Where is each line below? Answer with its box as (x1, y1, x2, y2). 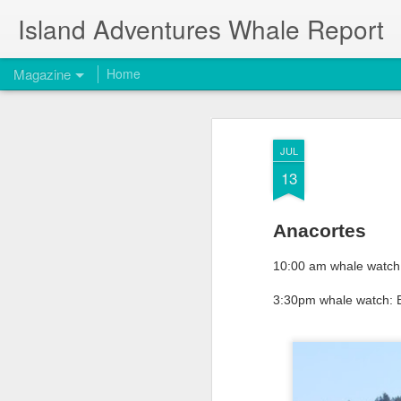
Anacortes (273, 219, 366, 241)
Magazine (13, 64, 71, 83)
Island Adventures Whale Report (18, 11, 384, 47)
